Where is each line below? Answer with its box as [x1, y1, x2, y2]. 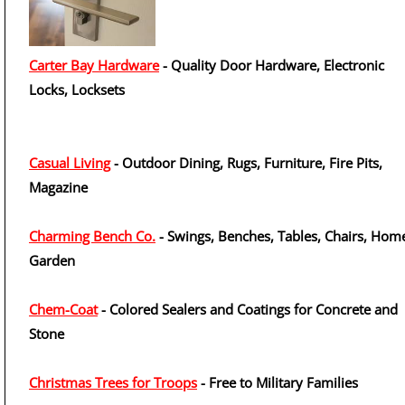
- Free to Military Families [197, 373, 358, 391]
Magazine [29, 178, 88, 196]
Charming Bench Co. [29, 227, 155, 245]
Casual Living [29, 154, 110, 172]
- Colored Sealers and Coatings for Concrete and [98, 300, 398, 318]
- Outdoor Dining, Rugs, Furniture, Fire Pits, [110, 154, 382, 172]
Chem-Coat [29, 300, 98, 318]
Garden [29, 251, 75, 269]
